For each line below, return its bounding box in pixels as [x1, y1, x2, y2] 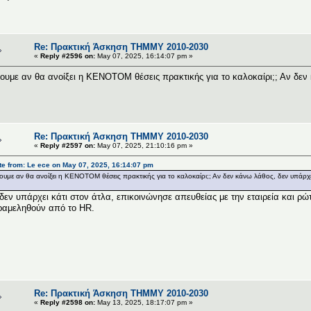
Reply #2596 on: [40, 51, 95, 60]
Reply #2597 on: [40, 141, 95, 149]
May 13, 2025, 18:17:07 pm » [95, 298, 193, 306]
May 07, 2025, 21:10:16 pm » [95, 141, 193, 149]
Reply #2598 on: [40, 298, 95, 306]
